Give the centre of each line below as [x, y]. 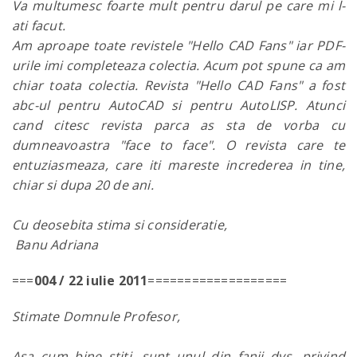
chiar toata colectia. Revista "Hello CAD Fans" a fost [178, 85]
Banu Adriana [55, 245]
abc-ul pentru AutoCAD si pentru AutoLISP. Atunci [178, 105]
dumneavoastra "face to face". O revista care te [178, 145]
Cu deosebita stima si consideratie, [120, 225]
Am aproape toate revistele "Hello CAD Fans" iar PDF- [178, 45]
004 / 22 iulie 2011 [91, 280]
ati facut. [39, 25]
